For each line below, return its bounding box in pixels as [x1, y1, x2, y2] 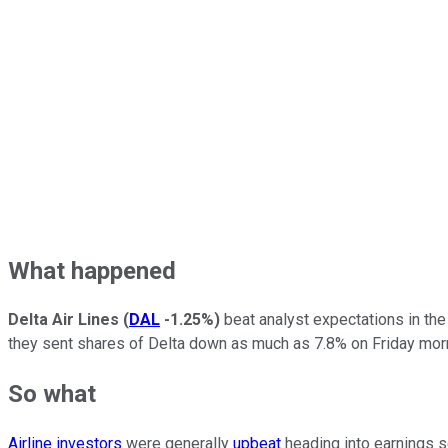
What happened [8, 256, 176, 285]
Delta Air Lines [8, 310, 119, 330]
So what [8, 380, 96, 409]
